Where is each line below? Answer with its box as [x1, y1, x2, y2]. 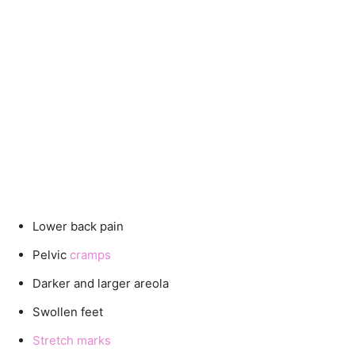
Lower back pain [32, 218, 124, 234]
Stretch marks [32, 332, 111, 348]
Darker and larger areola [32, 275, 169, 291]
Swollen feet [32, 303, 103, 319]
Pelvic [32, 246, 70, 262]
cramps [70, 246, 111, 262]
